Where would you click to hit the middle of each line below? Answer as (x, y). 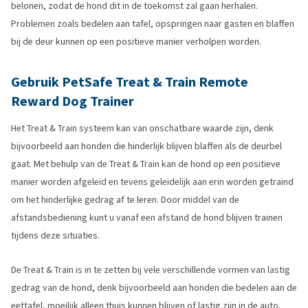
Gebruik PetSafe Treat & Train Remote (130, 82)
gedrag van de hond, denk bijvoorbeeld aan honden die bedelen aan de (154, 288)
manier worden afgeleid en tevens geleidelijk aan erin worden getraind (152, 182)
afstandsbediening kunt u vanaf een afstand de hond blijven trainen (147, 218)
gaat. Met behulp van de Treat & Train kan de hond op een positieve (146, 164)
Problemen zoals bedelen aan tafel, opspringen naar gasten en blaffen (153, 24)
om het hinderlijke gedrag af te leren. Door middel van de (125, 200)
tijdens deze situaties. (55, 235)
